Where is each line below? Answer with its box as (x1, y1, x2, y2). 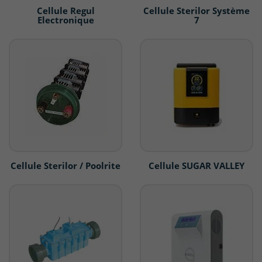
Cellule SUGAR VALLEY (149, 160, 244, 172)
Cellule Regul (36, 5, 95, 17)
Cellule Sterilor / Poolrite (11, 160, 120, 172)
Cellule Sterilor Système (143, 5, 250, 17)
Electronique (37, 14, 94, 26)
